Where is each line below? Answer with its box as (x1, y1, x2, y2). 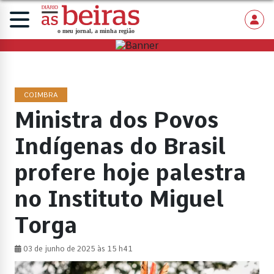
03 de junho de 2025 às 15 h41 (21, 245, 133, 254)
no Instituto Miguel (15, 186, 224, 213)
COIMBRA (24, 91, 58, 100)
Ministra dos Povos (15, 107, 218, 134)
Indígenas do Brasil (15, 133, 226, 160)
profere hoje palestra (15, 160, 246, 187)
